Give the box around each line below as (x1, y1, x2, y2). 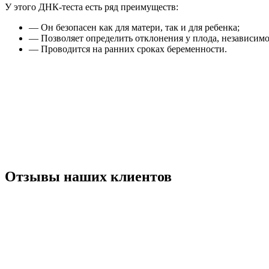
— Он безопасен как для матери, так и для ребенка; (29, 22, 240, 32)
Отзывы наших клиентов (5, 168, 172, 184)
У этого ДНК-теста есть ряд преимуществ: (5, 1, 178, 12)
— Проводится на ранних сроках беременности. (29, 43, 227, 54)
